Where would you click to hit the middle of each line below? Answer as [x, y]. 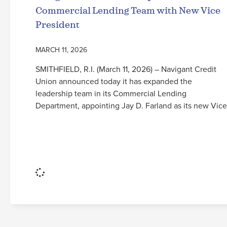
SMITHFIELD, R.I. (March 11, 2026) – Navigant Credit [126, 69]
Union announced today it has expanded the [114, 81]
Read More [54, 133]
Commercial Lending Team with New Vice [128, 10]
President [58, 25]
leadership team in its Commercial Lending [111, 93]
